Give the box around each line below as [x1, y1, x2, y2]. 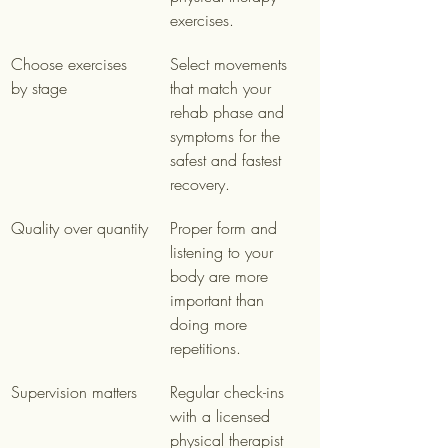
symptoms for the [170, 125, 285, 147]
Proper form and [170, 217, 282, 239]
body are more [170, 265, 273, 287]
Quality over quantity [11, 217, 148, 239]
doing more [170, 313, 252, 335]
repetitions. [170, 337, 241, 359]
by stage [11, 77, 67, 99]
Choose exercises [11, 53, 132, 75]
